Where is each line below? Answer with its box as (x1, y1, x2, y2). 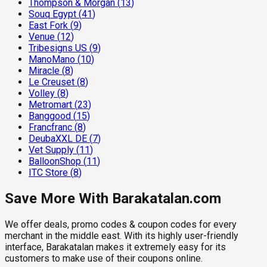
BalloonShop (29, 156, 81, 167)
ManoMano (29, 54, 75, 66)
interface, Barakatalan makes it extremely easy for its (5, 241, 226, 253)
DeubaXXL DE (29, 133, 87, 145)
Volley (29, 88, 55, 100)
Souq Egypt (29, 8, 76, 20)
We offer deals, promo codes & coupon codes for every (5, 219, 237, 230)
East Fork (29, 20, 68, 32)
